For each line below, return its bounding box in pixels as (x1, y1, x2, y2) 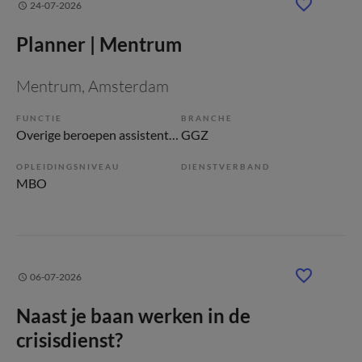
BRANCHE (181, 113, 233, 123)
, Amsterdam (82, 76, 169, 96)
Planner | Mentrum (16, 32, 182, 56)
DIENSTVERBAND (181, 162, 270, 171)
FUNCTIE (16, 113, 62, 123)
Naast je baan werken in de (16, 304, 250, 327)
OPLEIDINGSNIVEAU (16, 162, 120, 171)
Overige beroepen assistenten (169, 127, 179, 142)
